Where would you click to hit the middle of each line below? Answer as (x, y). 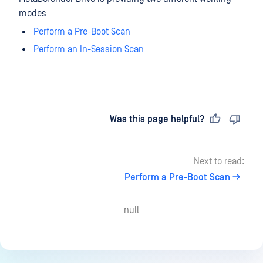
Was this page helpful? (157, 119)
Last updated (58, 119)
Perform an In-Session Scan (89, 49)
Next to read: (219, 161)
